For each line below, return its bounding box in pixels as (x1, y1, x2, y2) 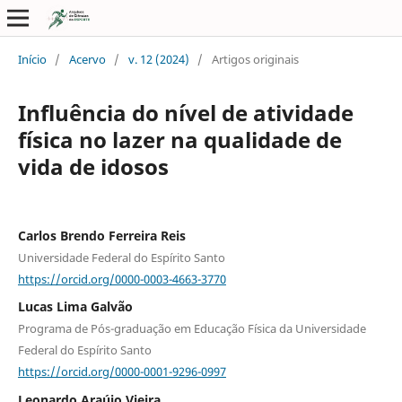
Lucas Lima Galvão (17, 298, 133, 316)
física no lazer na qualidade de (17, 124, 342, 154)
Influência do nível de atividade (17, 97, 354, 127)
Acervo (68, 50, 106, 67)
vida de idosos (17, 151, 169, 181)
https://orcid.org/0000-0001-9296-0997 (17, 363, 226, 380)
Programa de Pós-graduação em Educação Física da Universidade (17, 320, 366, 337)
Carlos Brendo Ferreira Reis (17, 226, 186, 244)
